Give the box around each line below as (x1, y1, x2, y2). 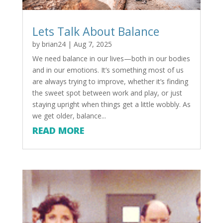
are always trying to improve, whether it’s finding (32, 76, 188, 86)
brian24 (41, 39, 66, 49)
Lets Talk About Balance (32, 23, 159, 39)
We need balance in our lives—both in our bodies (32, 53, 190, 63)
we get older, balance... (32, 111, 106, 120)
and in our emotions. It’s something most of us (32, 65, 184, 75)
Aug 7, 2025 (73, 39, 112, 49)
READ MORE (32, 124, 84, 136)
